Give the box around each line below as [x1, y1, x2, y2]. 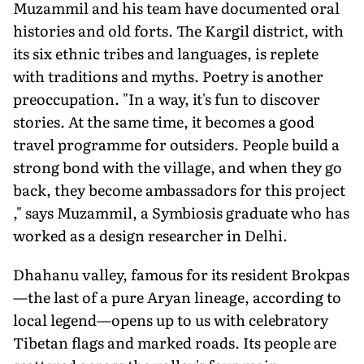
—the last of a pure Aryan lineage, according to [13, 285, 341, 308]
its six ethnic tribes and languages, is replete [13, 41, 318, 64]
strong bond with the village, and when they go [13, 155, 342, 178]
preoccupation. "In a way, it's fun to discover [13, 87, 320, 110]
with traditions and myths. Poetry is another [13, 64, 323, 87]
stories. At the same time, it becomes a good [13, 110, 314, 132]
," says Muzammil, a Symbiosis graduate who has [13, 201, 349, 223]
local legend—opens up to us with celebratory [13, 308, 328, 331]
